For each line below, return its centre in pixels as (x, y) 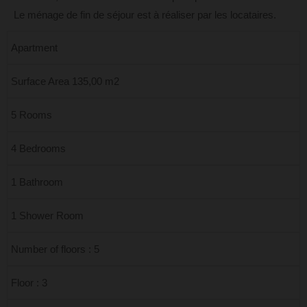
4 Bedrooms (38, 148)
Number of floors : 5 (55, 249)
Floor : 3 (29, 283)
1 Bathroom (37, 182)
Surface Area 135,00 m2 (65, 81)
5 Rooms (32, 115)
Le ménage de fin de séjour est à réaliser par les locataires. (145, 15)
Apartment (34, 48)
